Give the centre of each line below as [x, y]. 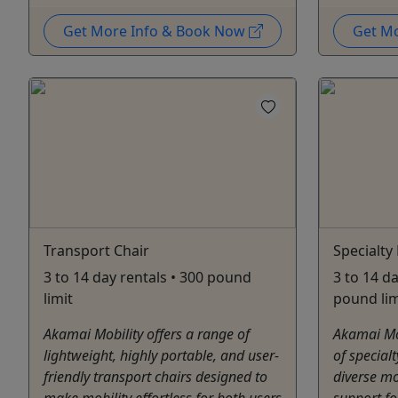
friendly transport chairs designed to [155, 376]
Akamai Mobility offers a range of [147, 334]
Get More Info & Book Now [155, 31]
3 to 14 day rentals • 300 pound [147, 277]
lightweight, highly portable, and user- [161, 355]
